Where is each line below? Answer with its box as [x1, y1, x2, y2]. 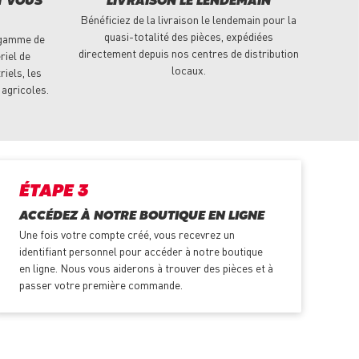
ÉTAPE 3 [18, 184, 88, 200]
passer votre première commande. [18, 277, 183, 292]
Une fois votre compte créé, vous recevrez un [18, 227, 235, 242]
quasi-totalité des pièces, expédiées [103, 29, 273, 44]
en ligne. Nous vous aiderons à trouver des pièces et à [18, 260, 273, 276]
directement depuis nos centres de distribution [78, 46, 299, 61]
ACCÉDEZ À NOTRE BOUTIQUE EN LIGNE [18, 211, 264, 223]
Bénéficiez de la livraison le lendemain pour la [80, 12, 296, 27]
